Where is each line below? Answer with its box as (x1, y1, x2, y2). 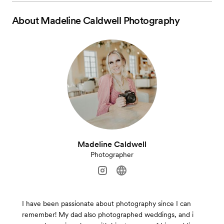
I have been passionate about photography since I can (22, 199, 191, 208)
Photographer (90, 150, 133, 159)
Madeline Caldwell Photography (40, 14, 180, 27)
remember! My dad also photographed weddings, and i (22, 210, 193, 219)
